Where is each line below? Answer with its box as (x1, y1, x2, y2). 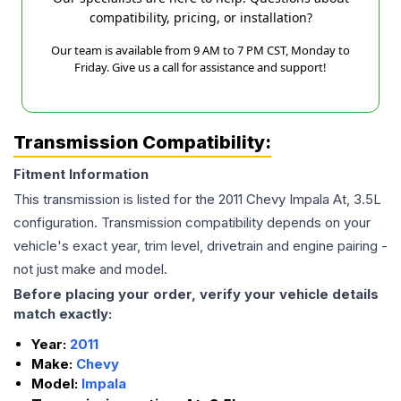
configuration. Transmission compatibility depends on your (13, 214, 371, 232)
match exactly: (13, 305, 112, 323)
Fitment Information (13, 166, 149, 183)
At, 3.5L (333, 191, 381, 209)
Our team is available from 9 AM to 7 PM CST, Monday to (51, 42, 350, 59)
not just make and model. (13, 260, 167, 278)
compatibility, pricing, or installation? (89, 9, 312, 27)
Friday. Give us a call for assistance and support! (74, 59, 327, 76)
